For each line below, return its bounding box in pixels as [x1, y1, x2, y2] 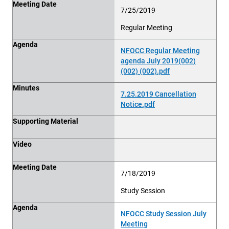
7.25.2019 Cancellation [121, 89, 196, 99]
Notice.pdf [121, 99, 155, 109]
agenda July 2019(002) [121, 56, 196, 65]
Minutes [13, 83, 39, 93]
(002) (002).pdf [121, 66, 170, 76]
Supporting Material [13, 116, 78, 126]
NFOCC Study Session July [121, 209, 207, 218]
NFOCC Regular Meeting [121, 45, 200, 55]
